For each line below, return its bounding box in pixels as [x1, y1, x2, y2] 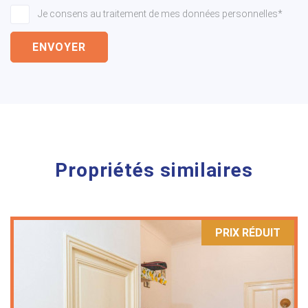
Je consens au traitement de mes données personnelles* [38, 8, 283, 19]
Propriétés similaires [55, 158, 253, 181]
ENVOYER [32, 40, 86, 54]
